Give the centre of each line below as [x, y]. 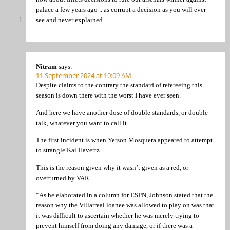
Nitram [46, 67]
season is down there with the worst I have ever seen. [108, 95]
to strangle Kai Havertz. [69, 150]
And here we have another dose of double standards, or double [122, 112]
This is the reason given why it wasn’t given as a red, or [112, 167]
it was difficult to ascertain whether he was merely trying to [118, 215]
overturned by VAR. [63, 178]
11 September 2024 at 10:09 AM [84, 76]
